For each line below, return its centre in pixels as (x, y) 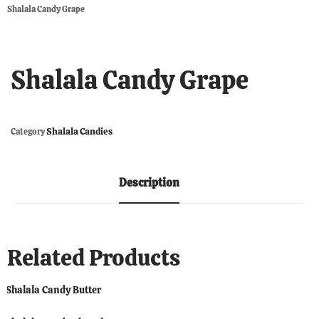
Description (149, 183)
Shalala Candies (79, 131)
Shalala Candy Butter (53, 290)
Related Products (94, 258)
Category (28, 132)
